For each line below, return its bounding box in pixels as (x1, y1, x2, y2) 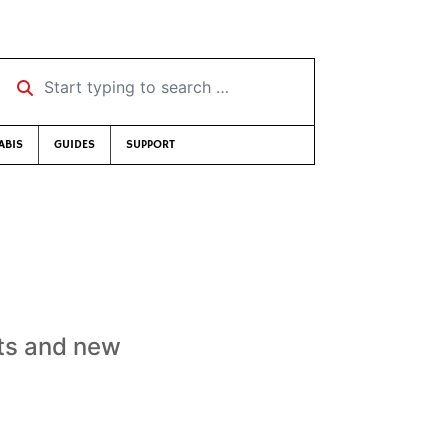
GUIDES (54, 137, 95, 152)
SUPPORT (126, 137, 175, 152)
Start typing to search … (4, 70, 189, 90)
